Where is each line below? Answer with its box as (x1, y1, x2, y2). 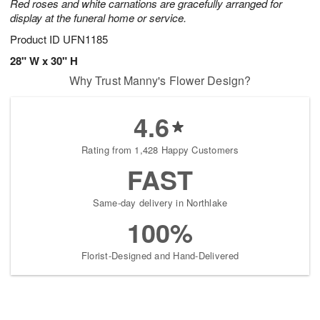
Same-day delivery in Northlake (92, 196, 228, 210)
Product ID (10, 31, 63, 47)
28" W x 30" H (10, 53, 78, 69)
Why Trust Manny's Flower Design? (69, 72, 251, 89)
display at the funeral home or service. (10, 10, 186, 26)
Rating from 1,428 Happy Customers (81, 143, 239, 157)
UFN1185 (63, 31, 108, 47)
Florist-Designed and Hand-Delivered (81, 249, 239, 263)
